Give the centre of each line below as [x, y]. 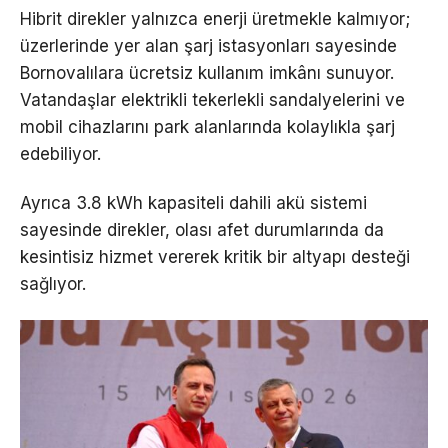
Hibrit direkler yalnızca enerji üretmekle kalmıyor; [215, 19]
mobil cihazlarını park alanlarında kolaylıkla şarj [207, 127]
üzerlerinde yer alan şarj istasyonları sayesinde [208, 46]
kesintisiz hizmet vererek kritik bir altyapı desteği [215, 257]
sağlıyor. [53, 284]
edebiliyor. [60, 154]
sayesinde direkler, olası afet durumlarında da [202, 230]
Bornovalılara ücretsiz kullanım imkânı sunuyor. [207, 73]
